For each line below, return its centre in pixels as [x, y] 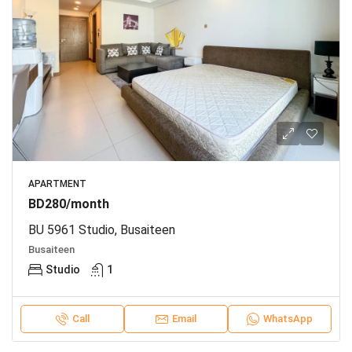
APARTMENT [57, 183]
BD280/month [69, 203]
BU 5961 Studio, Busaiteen [102, 229]
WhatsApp [288, 318]
